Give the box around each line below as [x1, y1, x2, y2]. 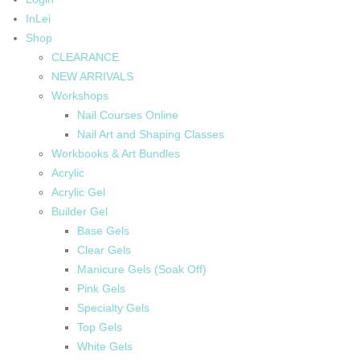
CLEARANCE [51, 50, 119, 63]
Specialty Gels [77, 301, 149, 314]
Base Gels [77, 223, 129, 237]
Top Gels [77, 320, 122, 333]
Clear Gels [77, 243, 131, 256]
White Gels [77, 339, 133, 353]
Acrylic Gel [51, 185, 105, 198]
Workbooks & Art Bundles [51, 146, 180, 160]
